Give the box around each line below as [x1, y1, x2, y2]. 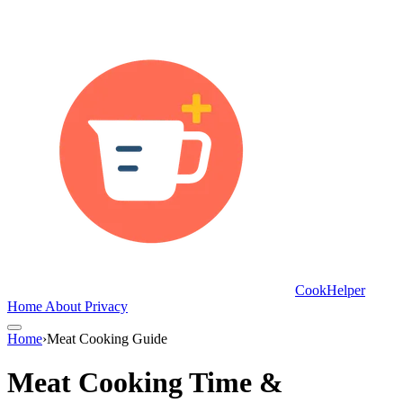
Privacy [85, 299, 128, 314]
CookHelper [295, 282, 365, 298]
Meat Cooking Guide [47, 331, 167, 346]
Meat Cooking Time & [7, 366, 283, 399]
